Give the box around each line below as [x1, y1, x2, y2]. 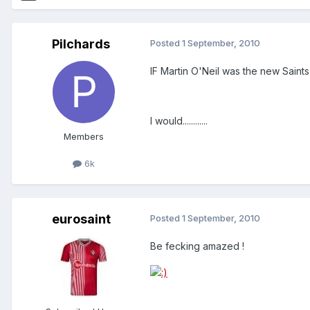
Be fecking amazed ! [150, 240, 244, 253]
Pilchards [52, 37, 110, 52]
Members [64, 131, 104, 143]
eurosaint [51, 212, 111, 227]
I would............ [150, 115, 208, 127]
